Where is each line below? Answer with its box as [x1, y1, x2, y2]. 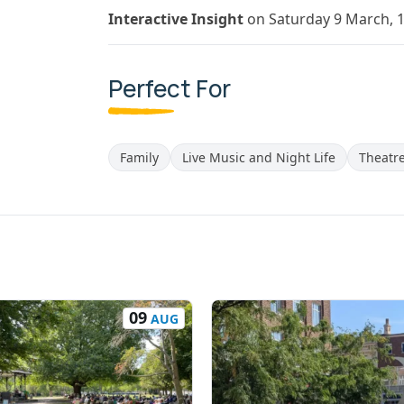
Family [120, 149, 159, 166]
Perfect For [108, 72, 231, 105]
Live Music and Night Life [182, 149, 335, 166]
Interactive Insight [108, 9, 247, 29]
